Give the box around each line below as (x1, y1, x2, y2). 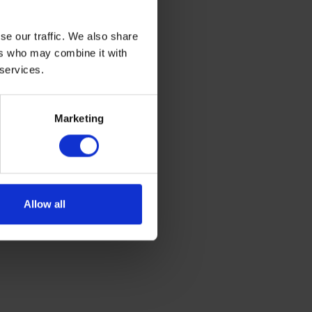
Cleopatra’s (75, 12, 143, 28)
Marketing (54, 112, 104, 125)
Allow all (23, 198, 65, 210)
